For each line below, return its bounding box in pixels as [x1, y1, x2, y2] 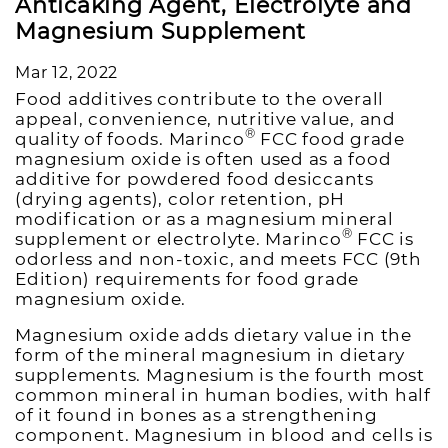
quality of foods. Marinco [15, 128, 245, 149]
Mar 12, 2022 [15, 62, 119, 82]
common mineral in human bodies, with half [15, 384, 431, 405]
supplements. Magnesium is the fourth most [15, 364, 425, 385]
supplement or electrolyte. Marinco [15, 228, 342, 249]
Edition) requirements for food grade [15, 268, 360, 289]
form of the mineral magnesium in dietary [15, 344, 406, 365]
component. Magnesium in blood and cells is [15, 424, 433, 445]
